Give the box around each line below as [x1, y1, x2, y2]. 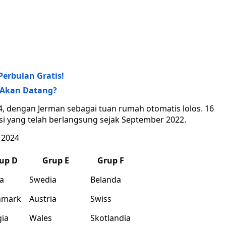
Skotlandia [90, 212, 131, 224]
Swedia [29, 174, 56, 186]
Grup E [42, 155, 69, 166]
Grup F [97, 155, 124, 166]
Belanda [90, 174, 121, 186]
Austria [29, 193, 56, 205]
